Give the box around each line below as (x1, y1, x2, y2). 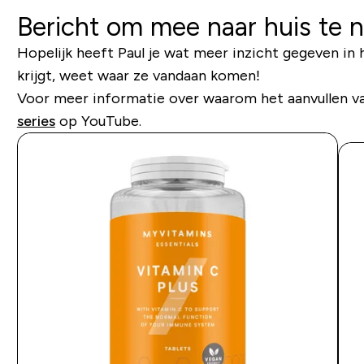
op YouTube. (54, 113, 141, 129)
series (16, 113, 55, 129)
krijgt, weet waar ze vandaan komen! (16, 67, 260, 84)
